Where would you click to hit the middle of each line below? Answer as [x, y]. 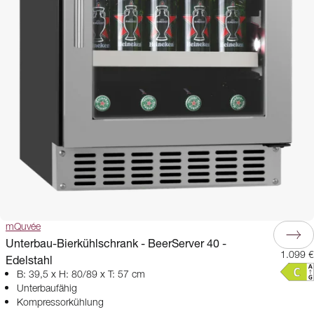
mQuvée [23, 227]
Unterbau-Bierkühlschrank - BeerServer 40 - [116, 243]
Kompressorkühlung [60, 303]
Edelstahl [29, 260]
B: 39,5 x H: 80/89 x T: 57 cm [81, 275]
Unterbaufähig [47, 289]
